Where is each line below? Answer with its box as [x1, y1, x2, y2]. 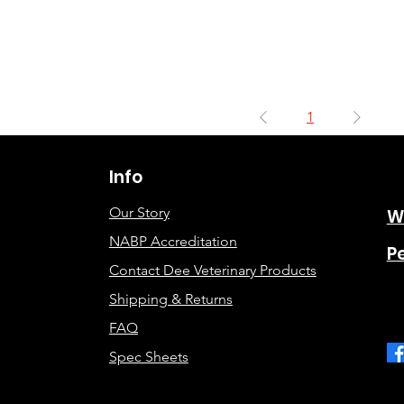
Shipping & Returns [108, 290, 233, 308]
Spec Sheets [108, 348, 188, 365]
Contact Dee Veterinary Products [108, 262, 317, 279]
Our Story [108, 204, 170, 221]
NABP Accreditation [108, 233, 237, 250]
